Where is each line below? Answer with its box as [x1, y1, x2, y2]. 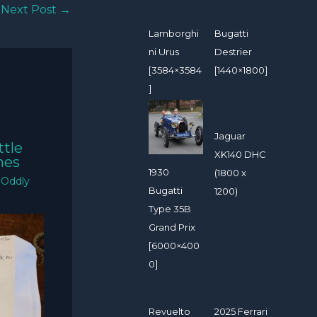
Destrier [214, 46, 253, 58]
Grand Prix [149, 221, 195, 234]
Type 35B [149, 203, 191, 215]
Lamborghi [149, 28, 199, 40]
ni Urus [149, 46, 179, 58]
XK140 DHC [214, 149, 267, 161]
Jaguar [214, 130, 246, 142]
